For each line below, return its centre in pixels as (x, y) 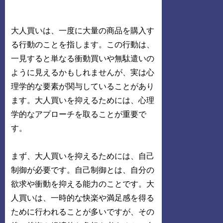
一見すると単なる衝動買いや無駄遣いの (83, 58)
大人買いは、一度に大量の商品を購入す (83, 30)
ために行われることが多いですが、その (83, 212)
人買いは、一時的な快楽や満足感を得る (83, 198)
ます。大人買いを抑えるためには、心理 (83, 100)
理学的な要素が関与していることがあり (83, 86)
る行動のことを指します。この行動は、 (83, 44)
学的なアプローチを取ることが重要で (79, 114)
